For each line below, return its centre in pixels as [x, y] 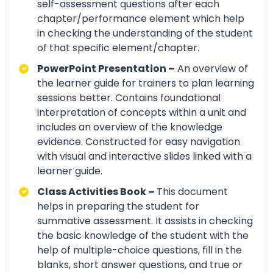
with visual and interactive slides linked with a [144, 156]
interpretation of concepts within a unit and [142, 112]
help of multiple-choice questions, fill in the [140, 250]
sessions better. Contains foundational [129, 97]
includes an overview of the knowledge [130, 127]
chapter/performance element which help [141, 18]
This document [192, 191]
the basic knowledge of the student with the [143, 235]
